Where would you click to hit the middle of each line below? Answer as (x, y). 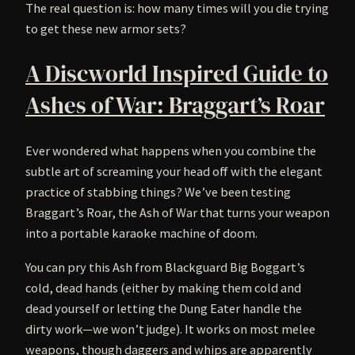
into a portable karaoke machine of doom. (141, 233)
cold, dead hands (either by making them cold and (163, 287)
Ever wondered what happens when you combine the (171, 151)
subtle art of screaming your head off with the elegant (174, 172)
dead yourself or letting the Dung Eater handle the (164, 308)
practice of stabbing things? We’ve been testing (158, 192)
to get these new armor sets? (106, 29)
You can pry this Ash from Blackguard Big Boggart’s (165, 267)
